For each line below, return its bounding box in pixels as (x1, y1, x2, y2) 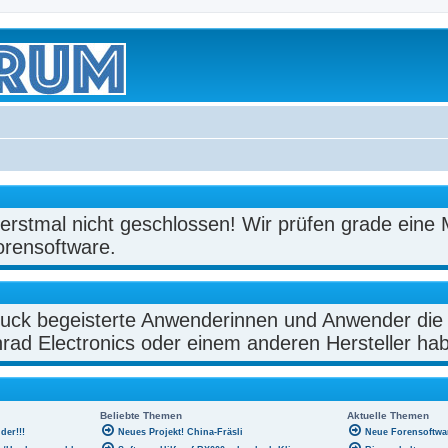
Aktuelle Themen (347, 409, 429, 421)
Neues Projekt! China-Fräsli (118, 426, 243, 437)
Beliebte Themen (100, 409, 182, 421)
